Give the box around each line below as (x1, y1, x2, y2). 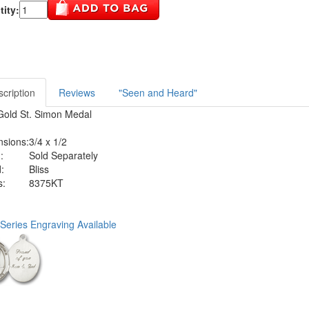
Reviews (59, 86, 95, 99)
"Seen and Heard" (119, 86, 197, 99)
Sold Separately (29, 148, 98, 162)
